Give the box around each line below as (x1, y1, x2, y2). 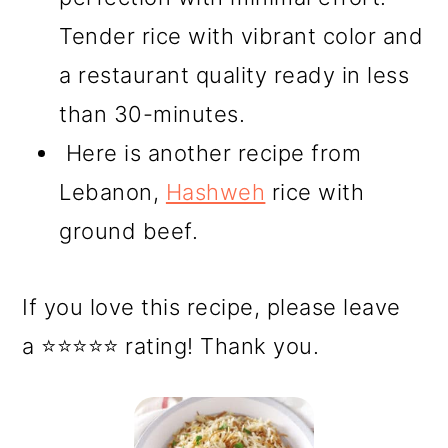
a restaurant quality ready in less (59, 62, 410, 89)
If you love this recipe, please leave (22, 294, 401, 321)
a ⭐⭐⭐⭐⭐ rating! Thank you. (22, 333, 320, 360)
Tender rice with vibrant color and (59, 23, 424, 50)
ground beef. (59, 218, 199, 245)
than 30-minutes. (59, 101, 246, 128)
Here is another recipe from (59, 140, 362, 167)
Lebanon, (59, 179, 166, 206)
